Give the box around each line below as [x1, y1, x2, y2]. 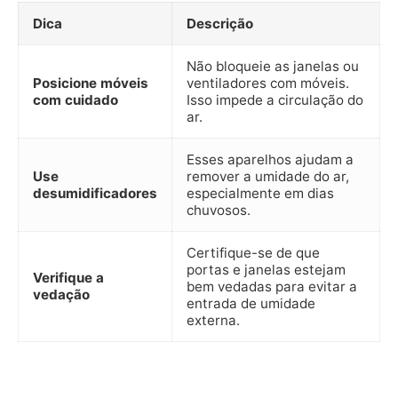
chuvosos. [187, 201, 251, 219]
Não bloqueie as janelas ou [187, 57, 359, 75]
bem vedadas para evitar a [187, 277, 357, 295]
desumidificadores [33, 184, 157, 202]
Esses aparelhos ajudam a [187, 150, 354, 168]
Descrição [187, 14, 253, 32]
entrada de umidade [187, 294, 315, 312]
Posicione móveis [33, 74, 148, 92]
